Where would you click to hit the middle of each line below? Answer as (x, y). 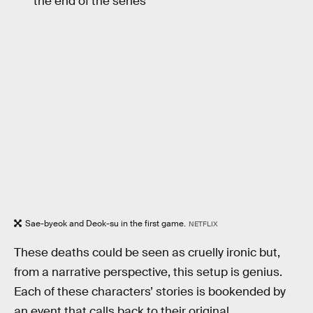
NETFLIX (203, 224)
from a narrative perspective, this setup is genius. (148, 272)
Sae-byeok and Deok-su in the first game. (105, 224)
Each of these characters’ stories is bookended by (150, 291)
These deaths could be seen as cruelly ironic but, (147, 252)
